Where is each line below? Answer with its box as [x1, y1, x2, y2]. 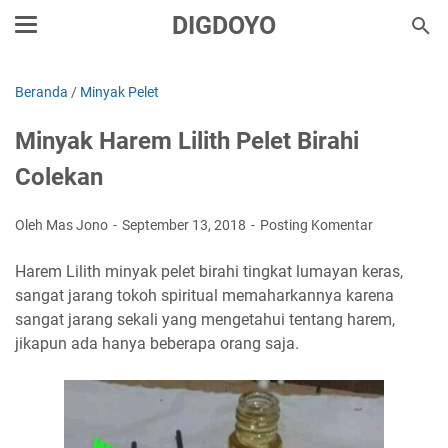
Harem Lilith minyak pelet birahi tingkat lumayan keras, [15, 262, 403, 281]
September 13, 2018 [122, 217, 249, 233]
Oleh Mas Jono [15, 217, 111, 233]
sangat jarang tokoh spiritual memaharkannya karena [15, 286, 394, 305]
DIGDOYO [172, 11, 276, 40]
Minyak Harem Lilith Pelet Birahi [15, 127, 359, 155]
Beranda [15, 84, 68, 100]
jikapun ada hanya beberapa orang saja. [15, 334, 299, 353]
